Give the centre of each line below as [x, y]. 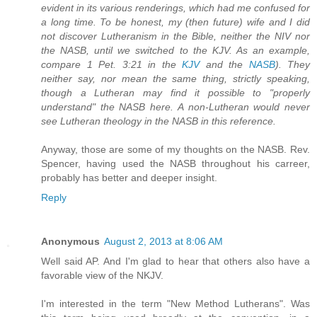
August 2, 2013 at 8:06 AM [163, 242]
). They [292, 65]
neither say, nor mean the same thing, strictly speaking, [175, 79]
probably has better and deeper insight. [129, 178]
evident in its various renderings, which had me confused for [175, 8]
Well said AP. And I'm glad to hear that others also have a [175, 261]
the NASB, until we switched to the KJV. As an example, [175, 51]
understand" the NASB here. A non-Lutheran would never [175, 107]
